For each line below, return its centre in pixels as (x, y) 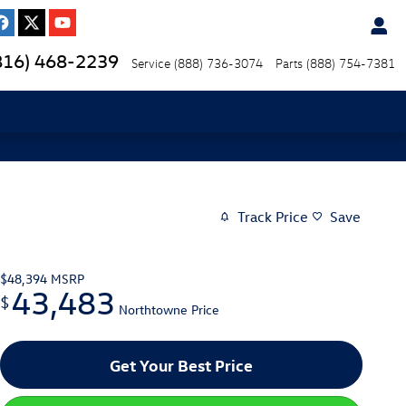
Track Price (273, 217)
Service (151, 63)
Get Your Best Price (181, 364)
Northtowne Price (169, 309)
